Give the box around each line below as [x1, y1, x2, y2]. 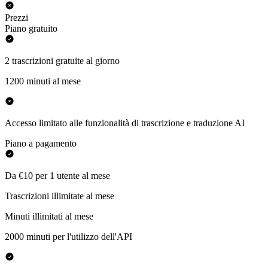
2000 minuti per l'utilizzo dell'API [5, 232, 132, 242]
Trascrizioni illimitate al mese [5, 191, 114, 202]
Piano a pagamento [5, 138, 77, 149]
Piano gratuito [5, 23, 57, 34]
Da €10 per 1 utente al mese [5, 170, 110, 181]
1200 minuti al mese [5, 76, 81, 87]
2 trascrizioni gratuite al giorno [5, 56, 120, 66]
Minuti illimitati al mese [5, 211, 93, 222]
